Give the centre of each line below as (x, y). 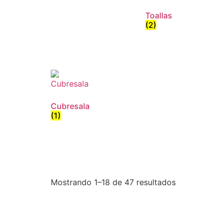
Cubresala (70, 106)
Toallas (159, 15)
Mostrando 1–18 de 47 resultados (113, 182)
